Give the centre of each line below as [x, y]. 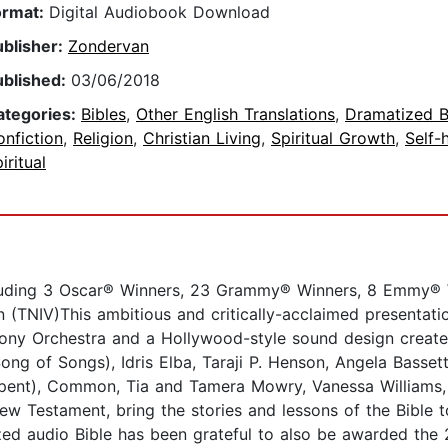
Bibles [103, 114]
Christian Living [202, 138]
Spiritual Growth [333, 138]
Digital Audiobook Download [159, 12]
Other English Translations [235, 114]
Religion [103, 138]
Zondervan [108, 46]
